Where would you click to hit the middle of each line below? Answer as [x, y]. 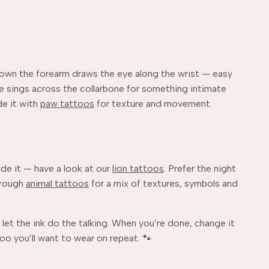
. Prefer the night [200, 168]
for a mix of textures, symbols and [163, 183]
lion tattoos [138, 168]
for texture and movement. [153, 103]
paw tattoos [67, 103]
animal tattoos [57, 183]
